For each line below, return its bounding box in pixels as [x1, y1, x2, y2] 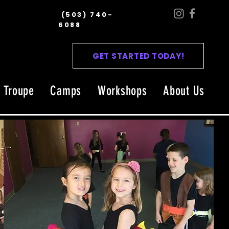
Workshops [97, 83, 147, 98]
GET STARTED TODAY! [92, 50, 185, 61]
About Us [163, 83, 205, 98]
